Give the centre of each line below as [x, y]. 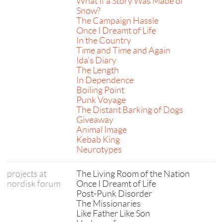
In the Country [104, 41]
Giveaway [95, 120]
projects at [27, 174]
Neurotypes [99, 150]
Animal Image [102, 130]
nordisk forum [34, 184]
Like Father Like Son [113, 214]
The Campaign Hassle [117, 21]
